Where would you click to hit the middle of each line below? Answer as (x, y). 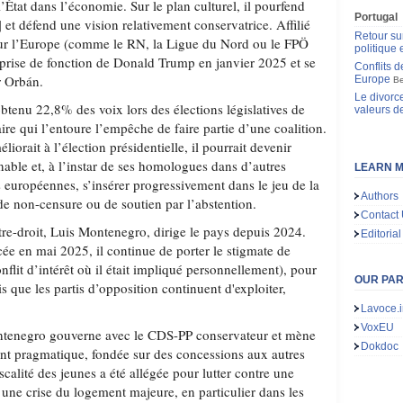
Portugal (376, 17)
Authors (380, 196)
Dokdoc (380, 346)
